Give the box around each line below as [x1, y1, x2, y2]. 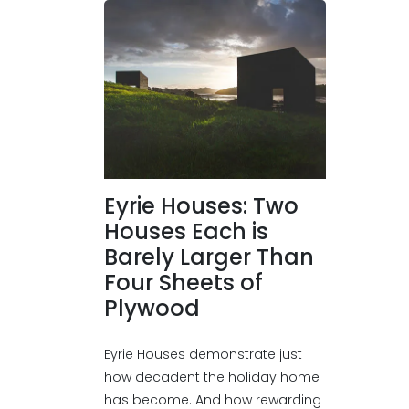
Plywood [104, 293, 200, 324]
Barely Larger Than [104, 242, 314, 273]
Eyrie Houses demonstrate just [104, 345, 302, 364]
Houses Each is [104, 216, 268, 247]
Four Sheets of [104, 267, 263, 299]
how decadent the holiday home [104, 368, 320, 387]
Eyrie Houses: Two [104, 191, 299, 222]
